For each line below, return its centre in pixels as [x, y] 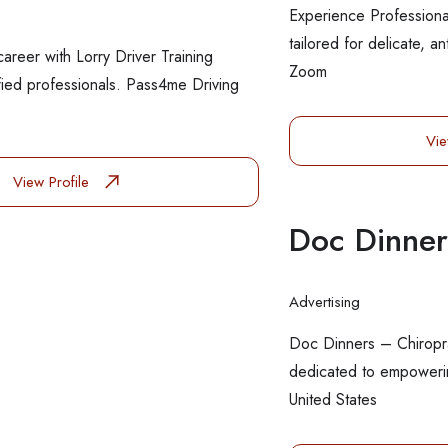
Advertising [325, 302]
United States [333, 399]
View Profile [54, 182]
